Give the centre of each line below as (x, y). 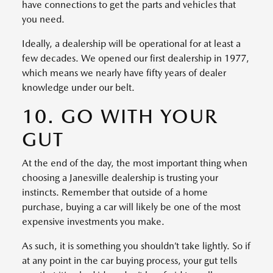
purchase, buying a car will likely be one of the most (131, 207)
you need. (43, 19)
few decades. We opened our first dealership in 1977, (136, 58)
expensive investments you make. (93, 221)
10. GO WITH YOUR (120, 116)
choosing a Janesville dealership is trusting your (120, 177)
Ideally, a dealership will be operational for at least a (131, 43)
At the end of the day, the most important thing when (135, 163)
